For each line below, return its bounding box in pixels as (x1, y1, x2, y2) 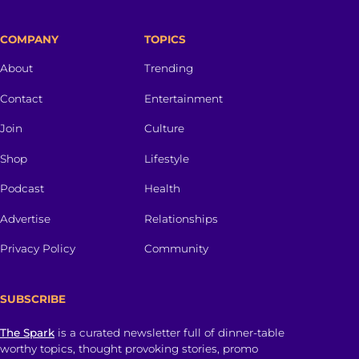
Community (144, 242, 208, 256)
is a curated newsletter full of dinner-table (54, 325, 284, 339)
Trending (144, 62, 193, 75)
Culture (144, 122, 184, 135)
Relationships (144, 212, 218, 225)
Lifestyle (144, 151, 189, 165)
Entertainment (144, 91, 223, 105)
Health (144, 182, 180, 196)
